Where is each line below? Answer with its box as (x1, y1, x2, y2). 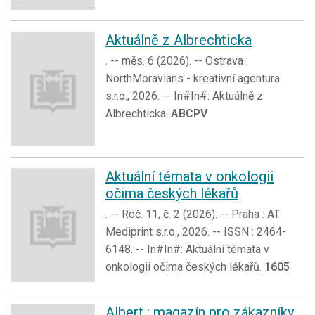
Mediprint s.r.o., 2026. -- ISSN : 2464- (105, 224, 286, 238)
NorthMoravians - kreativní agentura (105, 72, 280, 86)
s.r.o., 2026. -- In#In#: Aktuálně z (105, 89, 263, 103)
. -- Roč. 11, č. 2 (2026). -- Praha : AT (105, 207, 280, 221)
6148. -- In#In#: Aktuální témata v (105, 242, 269, 256)
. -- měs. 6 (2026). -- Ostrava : (105, 54, 248, 68)
